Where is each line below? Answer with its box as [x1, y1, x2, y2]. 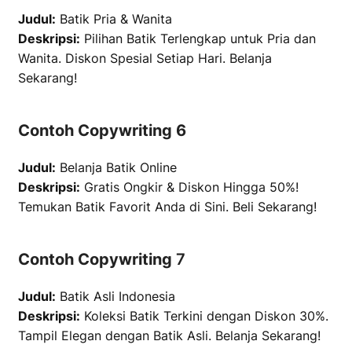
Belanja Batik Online [56, 159, 177, 175]
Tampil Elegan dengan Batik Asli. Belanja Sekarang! [18, 328, 321, 343]
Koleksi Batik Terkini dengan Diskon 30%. [80, 308, 328, 324]
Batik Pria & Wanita [56, 11, 172, 27]
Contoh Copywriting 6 [18, 121, 186, 140]
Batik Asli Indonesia [56, 288, 175, 304]
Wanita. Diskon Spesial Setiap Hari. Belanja [18, 50, 272, 66]
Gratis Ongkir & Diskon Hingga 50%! [80, 179, 299, 195]
